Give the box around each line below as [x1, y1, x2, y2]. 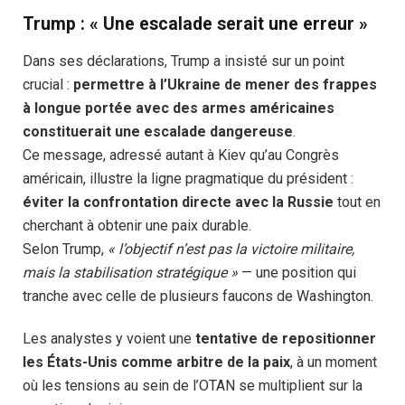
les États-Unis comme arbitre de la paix [23, 353, 290, 371]
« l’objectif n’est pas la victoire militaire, [108, 240, 354, 259]
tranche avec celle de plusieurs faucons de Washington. [23, 287, 373, 306]
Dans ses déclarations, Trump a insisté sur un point [23, 52, 344, 71]
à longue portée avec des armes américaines [23, 99, 334, 118]
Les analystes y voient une [23, 329, 195, 347]
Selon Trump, [23, 240, 108, 259]
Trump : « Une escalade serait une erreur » [23, 13, 368, 34]
